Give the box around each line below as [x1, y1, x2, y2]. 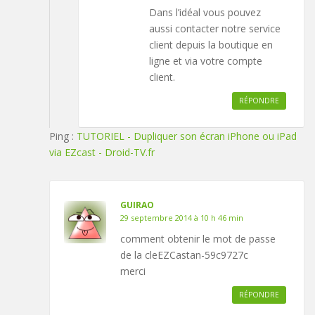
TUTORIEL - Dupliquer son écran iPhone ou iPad [77, 129, 297, 143]
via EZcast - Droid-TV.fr [49, 146, 155, 160]
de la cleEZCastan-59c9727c [120, 248, 248, 262]
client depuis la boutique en [149, 38, 273, 52]
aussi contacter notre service [149, 22, 281, 36]
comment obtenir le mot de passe [120, 232, 276, 246]
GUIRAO [120, 199, 154, 212]
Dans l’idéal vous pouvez [149, 6, 261, 20]
